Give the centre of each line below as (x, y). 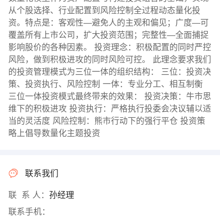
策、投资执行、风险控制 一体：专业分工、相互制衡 (105, 84)
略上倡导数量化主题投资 (54, 134)
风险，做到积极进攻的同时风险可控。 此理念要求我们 (110, 60)
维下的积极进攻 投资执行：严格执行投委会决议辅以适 (110, 109)
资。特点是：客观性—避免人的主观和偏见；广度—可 (108, 23)
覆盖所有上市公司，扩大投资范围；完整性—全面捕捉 (108, 35)
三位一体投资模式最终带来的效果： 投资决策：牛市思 (110, 97)
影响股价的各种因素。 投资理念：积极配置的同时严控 (110, 48)
